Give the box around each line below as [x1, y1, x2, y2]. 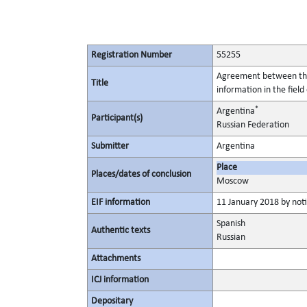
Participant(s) [91, 113, 143, 123]
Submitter [91, 141, 129, 151]
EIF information [91, 197, 150, 208]
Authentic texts [91, 225, 150, 236]
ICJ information [91, 275, 149, 285]
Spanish [217, 219, 245, 229]
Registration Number [91, 50, 172, 60]
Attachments [91, 254, 140, 264]
